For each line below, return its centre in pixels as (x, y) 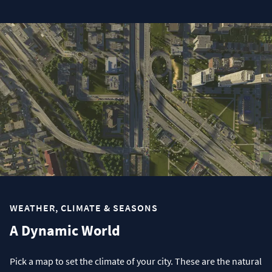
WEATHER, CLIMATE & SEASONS (84, 208)
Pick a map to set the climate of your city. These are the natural (136, 261)
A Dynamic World (65, 231)
